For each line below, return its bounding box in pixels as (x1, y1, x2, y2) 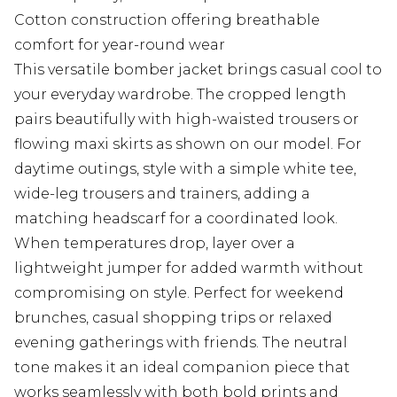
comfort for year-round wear (14, 36, 225, 54)
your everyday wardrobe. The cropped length (14, 86, 346, 104)
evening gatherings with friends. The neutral (14, 334, 347, 352)
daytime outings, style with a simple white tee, (14, 160, 356, 178)
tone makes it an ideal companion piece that (14, 359, 350, 377)
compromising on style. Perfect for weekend (14, 284, 344, 302)
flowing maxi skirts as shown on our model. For (14, 136, 362, 153)
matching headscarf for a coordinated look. (14, 210, 338, 228)
